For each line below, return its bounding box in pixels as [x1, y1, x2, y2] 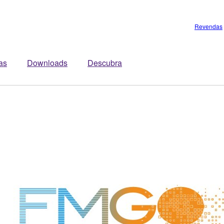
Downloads [27, 57, 67, 68]
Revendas [194, 22, 222, 30]
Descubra [87, 57, 122, 68]
